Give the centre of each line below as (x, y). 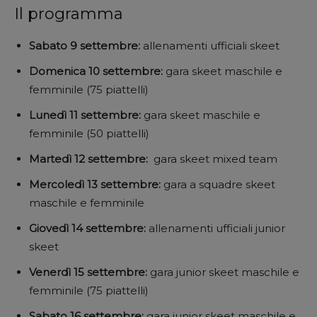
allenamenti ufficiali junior (217, 228)
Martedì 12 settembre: (91, 158)
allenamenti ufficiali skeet (211, 45)
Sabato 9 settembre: (86, 45)
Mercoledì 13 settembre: (96, 184)
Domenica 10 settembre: (97, 71)
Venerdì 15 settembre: (90, 272)
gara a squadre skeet (219, 184)
